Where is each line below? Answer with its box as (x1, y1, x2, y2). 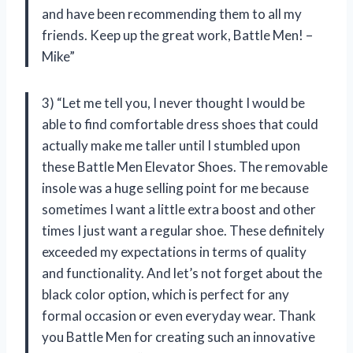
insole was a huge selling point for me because (42, 180, 309, 197)
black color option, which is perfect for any (42, 286, 289, 303)
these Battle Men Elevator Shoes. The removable (42, 158, 328, 176)
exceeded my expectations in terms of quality (42, 243, 307, 261)
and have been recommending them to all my (42, 6, 302, 23)
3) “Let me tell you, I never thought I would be (42, 95, 305, 112)
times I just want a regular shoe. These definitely (42, 222, 325, 240)
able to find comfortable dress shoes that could (42, 116, 318, 133)
